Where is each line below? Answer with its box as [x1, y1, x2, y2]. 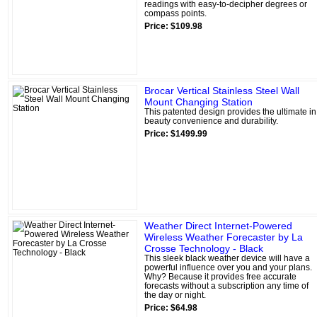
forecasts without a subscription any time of [144, 280, 309, 291]
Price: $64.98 [144, 302, 197, 313]
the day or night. [144, 289, 206, 300]
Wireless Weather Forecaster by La [144, 231, 303, 243]
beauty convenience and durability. [144, 115, 278, 126]
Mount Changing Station [144, 96, 253, 108]
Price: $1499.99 [144, 128, 207, 139]
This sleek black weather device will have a [144, 253, 310, 263]
